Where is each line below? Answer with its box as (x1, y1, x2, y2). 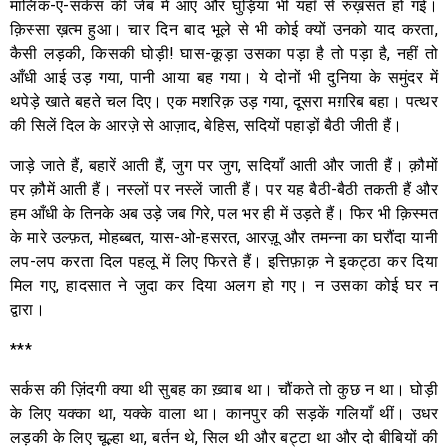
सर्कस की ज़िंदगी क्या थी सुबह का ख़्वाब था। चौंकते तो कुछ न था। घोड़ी (10, 379, 438, 399)
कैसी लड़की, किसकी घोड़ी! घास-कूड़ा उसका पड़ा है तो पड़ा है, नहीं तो (10, 43, 438, 63)
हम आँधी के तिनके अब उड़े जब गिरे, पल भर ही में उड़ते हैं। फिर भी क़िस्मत (10, 203, 438, 223)
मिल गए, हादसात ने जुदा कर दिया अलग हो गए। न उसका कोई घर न (10, 275, 438, 295)
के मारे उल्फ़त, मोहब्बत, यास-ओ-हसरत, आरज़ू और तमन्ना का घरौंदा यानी (10, 227, 438, 247)
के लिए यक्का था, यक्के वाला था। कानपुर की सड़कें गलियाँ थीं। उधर (10, 403, 438, 423)
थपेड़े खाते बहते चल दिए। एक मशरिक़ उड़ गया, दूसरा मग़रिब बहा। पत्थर (10, 91, 438, 111)
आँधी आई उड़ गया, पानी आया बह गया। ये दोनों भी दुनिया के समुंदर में (10, 67, 438, 87)
